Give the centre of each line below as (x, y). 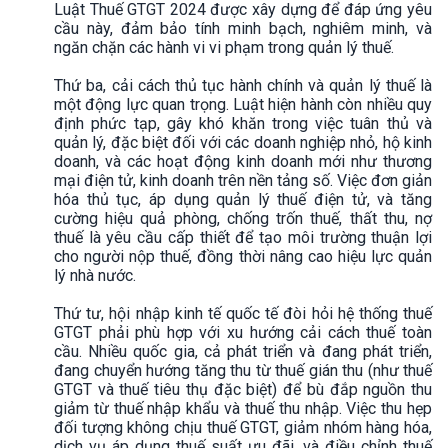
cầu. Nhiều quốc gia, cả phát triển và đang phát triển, (243, 351)
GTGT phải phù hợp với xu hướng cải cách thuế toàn (243, 332)
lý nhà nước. (95, 275)
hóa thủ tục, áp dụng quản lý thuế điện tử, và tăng (243, 199)
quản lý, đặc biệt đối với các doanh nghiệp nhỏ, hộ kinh (243, 142)
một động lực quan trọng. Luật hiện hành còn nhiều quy (243, 104)
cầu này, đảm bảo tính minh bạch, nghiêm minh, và (243, 28)
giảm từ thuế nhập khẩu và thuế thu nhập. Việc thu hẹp (243, 408)
